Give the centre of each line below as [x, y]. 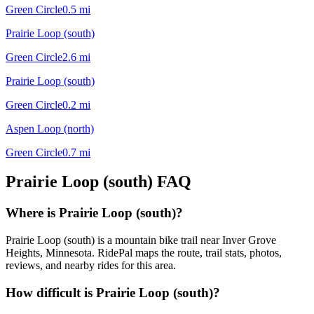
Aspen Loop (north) [50, 128]
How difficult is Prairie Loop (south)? [113, 292]
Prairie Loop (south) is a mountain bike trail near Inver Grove [141, 240]
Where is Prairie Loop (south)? [94, 213]
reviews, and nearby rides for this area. [91, 266]
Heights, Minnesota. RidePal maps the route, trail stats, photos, [144, 253]
